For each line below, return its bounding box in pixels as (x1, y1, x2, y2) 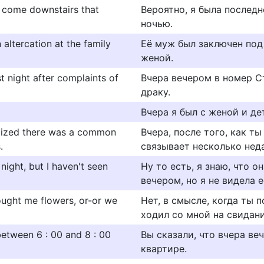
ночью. (141, 18, 173, 29)
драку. (141, 86, 170, 98)
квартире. (141, 243, 187, 255)
